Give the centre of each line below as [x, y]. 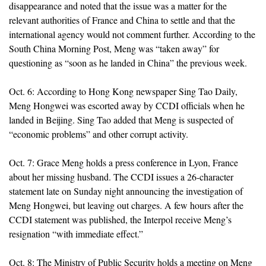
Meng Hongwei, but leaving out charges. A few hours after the [126, 205]
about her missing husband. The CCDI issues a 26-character [121, 176]
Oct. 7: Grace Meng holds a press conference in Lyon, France [123, 162]
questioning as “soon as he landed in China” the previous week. [128, 62]
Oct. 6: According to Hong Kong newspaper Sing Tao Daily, [123, 91]
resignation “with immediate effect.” [76, 233]
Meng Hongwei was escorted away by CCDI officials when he [127, 105]
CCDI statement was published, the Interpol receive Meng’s [120, 219]
